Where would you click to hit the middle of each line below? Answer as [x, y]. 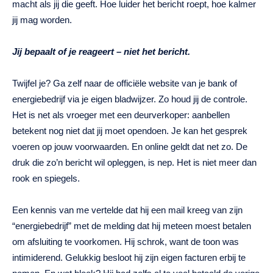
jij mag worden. [42, 20]
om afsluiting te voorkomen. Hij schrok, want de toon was [126, 242]
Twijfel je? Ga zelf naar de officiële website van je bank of [125, 83]
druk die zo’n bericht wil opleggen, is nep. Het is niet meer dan [134, 163]
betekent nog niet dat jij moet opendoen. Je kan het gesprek [130, 131]
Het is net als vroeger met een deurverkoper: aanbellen [121, 115]
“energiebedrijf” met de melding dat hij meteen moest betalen [132, 226]
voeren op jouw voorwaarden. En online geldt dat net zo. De [130, 147]
